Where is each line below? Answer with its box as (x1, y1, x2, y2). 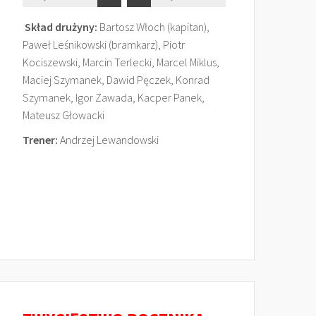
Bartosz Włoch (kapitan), (97, 20, 209, 34)
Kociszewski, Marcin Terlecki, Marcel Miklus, (23, 55, 219, 69)
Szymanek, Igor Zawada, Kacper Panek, (23, 90, 205, 104)
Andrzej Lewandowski (58, 133, 159, 147)
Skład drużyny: (25, 20, 97, 34)
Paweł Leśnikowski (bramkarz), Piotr (23, 37, 185, 51)
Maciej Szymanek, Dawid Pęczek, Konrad (23, 73, 209, 87)
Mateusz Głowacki (23, 108, 104, 122)
